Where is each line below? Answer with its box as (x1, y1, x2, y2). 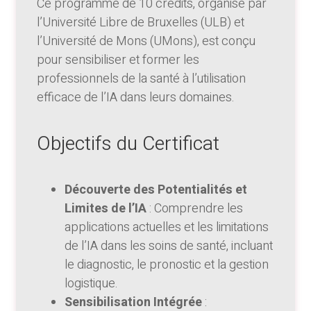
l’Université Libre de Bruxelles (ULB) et (37, 13, 244, 33)
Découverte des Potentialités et (65, 180, 247, 200)
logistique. (65, 274, 118, 294)
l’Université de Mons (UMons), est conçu (37, 32, 255, 51)
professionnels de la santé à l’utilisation (37, 69, 246, 89)
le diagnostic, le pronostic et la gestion (65, 255, 269, 275)
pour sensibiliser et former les (37, 51, 199, 70)
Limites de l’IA (65, 199, 146, 219)
